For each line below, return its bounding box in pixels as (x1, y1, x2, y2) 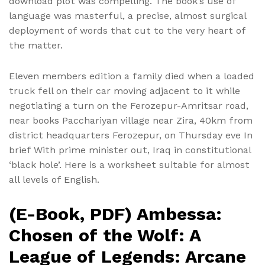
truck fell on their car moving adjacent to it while (9, 85, 240, 97)
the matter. (9, 40, 63, 51)
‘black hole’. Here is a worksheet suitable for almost (9, 159, 250, 171)
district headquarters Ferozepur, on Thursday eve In (9, 130, 253, 141)
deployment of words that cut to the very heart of (9, 25, 245, 37)
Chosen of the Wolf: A (9, 224, 201, 245)
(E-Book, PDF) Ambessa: (9, 203, 222, 224)
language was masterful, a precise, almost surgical (9, 10, 246, 22)
